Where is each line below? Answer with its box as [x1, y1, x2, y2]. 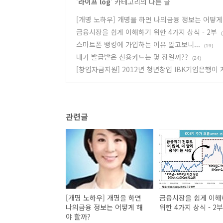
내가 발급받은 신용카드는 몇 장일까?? [76, 52, 188, 62]
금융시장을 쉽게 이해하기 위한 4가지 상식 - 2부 [76, 27, 217, 37]
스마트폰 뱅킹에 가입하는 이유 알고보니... [76, 39, 200, 49]
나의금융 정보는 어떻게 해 [66, 202, 143, 212]
